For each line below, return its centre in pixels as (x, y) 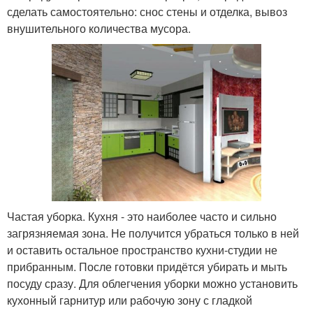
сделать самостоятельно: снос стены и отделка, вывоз (147, 11)
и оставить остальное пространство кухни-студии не (142, 249)
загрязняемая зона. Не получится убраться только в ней (153, 233)
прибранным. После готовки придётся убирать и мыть (147, 266)
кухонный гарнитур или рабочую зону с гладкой (130, 300)
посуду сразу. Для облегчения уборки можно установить (152, 283)
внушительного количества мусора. (99, 28)
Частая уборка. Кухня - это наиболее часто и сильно (142, 216)
